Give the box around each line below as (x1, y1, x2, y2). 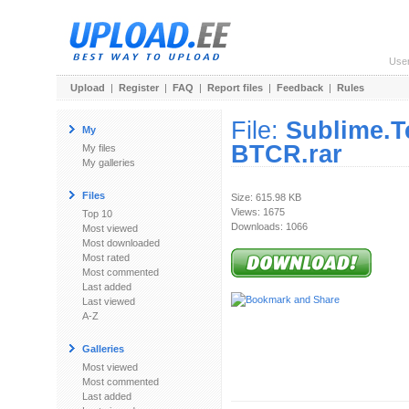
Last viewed (82, 296, 135, 307)
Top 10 (82, 208, 112, 219)
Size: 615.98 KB (231, 192, 301, 203)
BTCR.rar (231, 141, 342, 168)
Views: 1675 (231, 206, 285, 217)
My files (82, 142, 116, 153)
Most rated (82, 252, 130, 263)
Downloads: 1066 (231, 221, 308, 232)
